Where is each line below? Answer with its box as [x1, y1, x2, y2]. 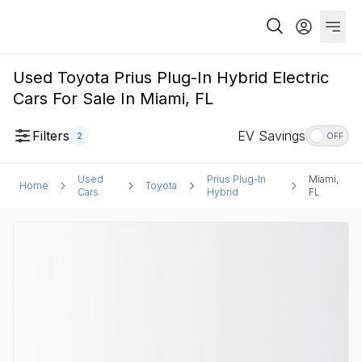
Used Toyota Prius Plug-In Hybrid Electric [13, 68, 329, 87]
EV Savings [238, 128, 305, 144]
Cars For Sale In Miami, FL [13, 89, 213, 108]
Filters [32, 128, 69, 144]
